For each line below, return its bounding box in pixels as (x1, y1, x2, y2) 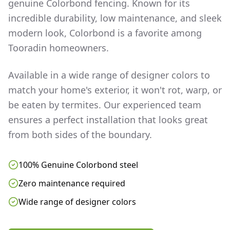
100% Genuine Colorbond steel (18, 159, 138, 171)
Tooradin (8, 42, 47, 54)
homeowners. (47, 42, 109, 54)
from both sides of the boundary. (8, 128, 152, 141)
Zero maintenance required (18, 178, 125, 189)
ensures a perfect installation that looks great (8, 113, 208, 126)
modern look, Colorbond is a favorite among (8, 27, 202, 40)
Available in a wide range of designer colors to (8, 69, 210, 82)
